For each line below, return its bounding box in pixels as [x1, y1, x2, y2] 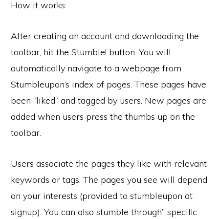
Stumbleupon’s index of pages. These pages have [11, 79, 207, 90]
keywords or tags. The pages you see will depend [11, 174, 208, 185]
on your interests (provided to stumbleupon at [11, 190, 193, 201]
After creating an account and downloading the [11, 30, 199, 42]
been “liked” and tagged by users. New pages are [11, 95, 207, 106]
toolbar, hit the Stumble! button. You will [11, 46, 172, 58]
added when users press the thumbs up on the [11, 111, 196, 122]
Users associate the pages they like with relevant [11, 158, 207, 169]
